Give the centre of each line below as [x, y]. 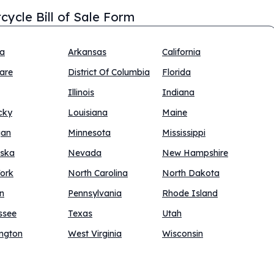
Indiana [178, 92]
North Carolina [98, 173]
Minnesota [89, 133]
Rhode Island [190, 193]
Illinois [81, 92]
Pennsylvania [95, 193]
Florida [176, 72]
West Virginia [95, 234]
